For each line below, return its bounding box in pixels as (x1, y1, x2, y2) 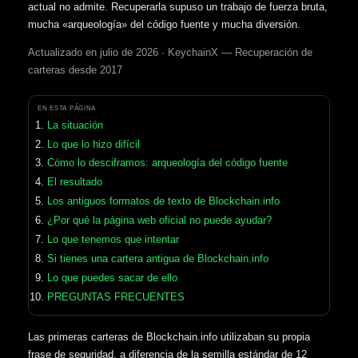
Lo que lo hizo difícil (46, 137, 140, 150)
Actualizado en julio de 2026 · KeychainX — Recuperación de (28, 46, 312, 58)
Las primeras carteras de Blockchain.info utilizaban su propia (28, 330, 310, 343)
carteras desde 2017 (28, 63, 122, 76)
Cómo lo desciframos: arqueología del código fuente (46, 157, 288, 169)
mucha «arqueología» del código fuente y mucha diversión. (28, 18, 300, 30)
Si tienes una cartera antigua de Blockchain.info (46, 253, 268, 265)
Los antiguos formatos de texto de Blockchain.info (46, 195, 280, 208)
